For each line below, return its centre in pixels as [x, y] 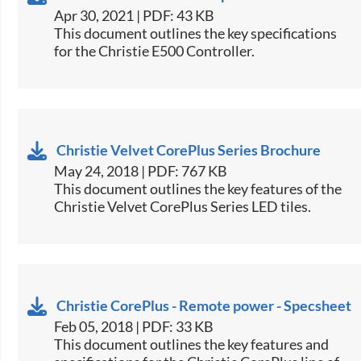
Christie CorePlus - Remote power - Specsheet [204, 305]
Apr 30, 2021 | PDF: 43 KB [135, 15]
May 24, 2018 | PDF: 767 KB [141, 170]
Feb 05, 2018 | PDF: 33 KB [134, 326]
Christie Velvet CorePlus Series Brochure [189, 149]
